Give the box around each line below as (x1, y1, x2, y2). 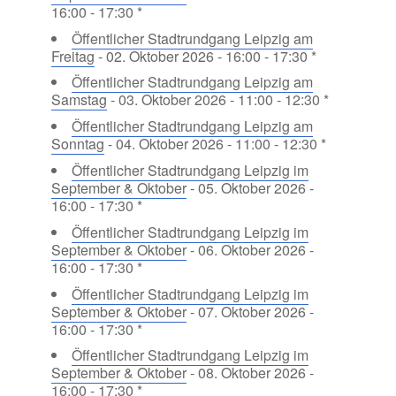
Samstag (50, 89, 107, 110)
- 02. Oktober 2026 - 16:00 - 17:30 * (94, 45, 316, 66)
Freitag (50, 45, 95, 66)
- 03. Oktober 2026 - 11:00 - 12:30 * (106, 89, 329, 110)
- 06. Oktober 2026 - (186, 239, 314, 260)
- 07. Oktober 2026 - (186, 301, 314, 322)
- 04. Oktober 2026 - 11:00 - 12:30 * (103, 133, 326, 155)
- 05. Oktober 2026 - (186, 177, 314, 198)
